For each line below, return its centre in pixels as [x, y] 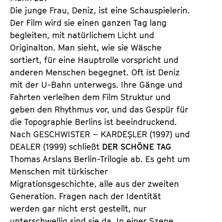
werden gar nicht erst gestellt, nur [78, 208]
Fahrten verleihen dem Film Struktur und [90, 97]
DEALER [27, 146]
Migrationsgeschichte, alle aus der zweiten [94, 184]
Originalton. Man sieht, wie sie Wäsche [86, 47]
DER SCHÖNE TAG [137, 146]
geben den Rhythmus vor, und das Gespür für [99, 109]
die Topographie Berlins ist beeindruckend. [93, 122]
